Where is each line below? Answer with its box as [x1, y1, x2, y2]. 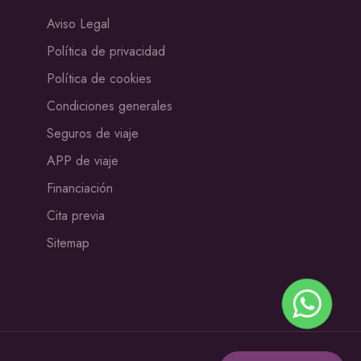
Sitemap [47, 234, 89, 253]
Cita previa [47, 206, 105, 226]
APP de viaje [47, 151, 118, 171]
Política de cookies [47, 69, 151, 89]
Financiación [47, 179, 113, 198]
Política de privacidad [47, 42, 165, 61]
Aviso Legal [47, 15, 110, 34]
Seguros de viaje [47, 124, 139, 143]
